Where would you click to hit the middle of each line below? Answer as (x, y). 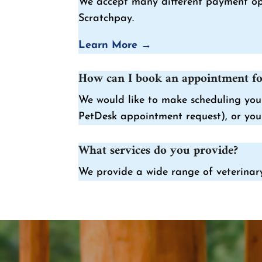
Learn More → (115, 45)
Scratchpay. (106, 18)
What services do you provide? (158, 150)
